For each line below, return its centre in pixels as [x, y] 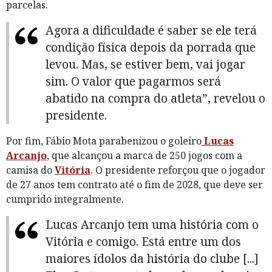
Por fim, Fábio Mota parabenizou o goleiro [104, 141]
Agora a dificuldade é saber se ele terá [151, 30]
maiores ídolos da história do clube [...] [152, 258]
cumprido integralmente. [65, 199]
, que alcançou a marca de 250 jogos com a [144, 155]
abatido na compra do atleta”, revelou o [155, 98]
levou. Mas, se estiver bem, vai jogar [145, 64]
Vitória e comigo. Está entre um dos [143, 241]
